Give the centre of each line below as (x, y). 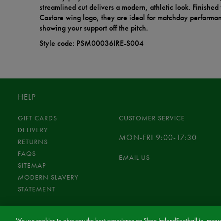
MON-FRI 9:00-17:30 (158, 138)
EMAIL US (134, 158)
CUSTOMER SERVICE (152, 118)
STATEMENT (37, 189)
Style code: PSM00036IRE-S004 (92, 43)
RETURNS (33, 142)
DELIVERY (33, 130)
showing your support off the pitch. (94, 28)
